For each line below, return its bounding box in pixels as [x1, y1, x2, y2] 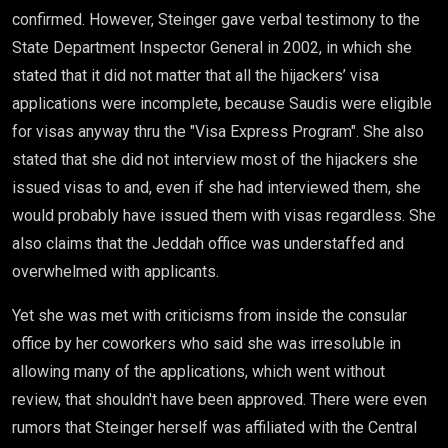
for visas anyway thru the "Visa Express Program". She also [12, 122, 424, 141]
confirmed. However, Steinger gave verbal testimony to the [12, 10, 420, 29]
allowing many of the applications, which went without [12, 362, 385, 381]
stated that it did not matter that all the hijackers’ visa [12, 66, 379, 85]
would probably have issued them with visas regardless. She [12, 206, 436, 225]
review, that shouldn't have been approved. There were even [12, 390, 427, 409]
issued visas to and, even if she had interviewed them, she [12, 178, 421, 197]
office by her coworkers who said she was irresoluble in [12, 334, 401, 353]
